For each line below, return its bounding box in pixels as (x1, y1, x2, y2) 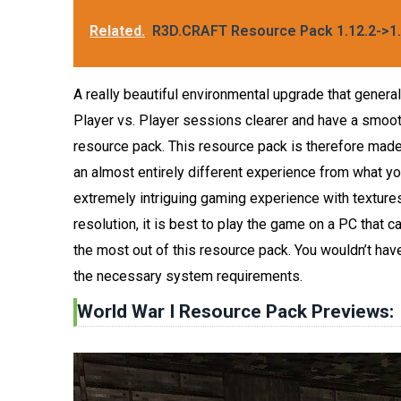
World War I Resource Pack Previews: (77, 301, 394, 323)
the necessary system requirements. (73, 268, 303, 286)
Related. (90, 22, 145, 40)
